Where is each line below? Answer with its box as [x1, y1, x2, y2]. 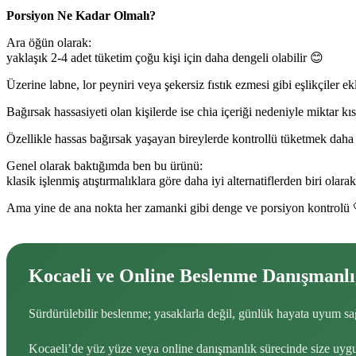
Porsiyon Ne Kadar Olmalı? [6, 9, 156, 23]
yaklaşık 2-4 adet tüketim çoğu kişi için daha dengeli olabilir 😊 [6, 51, 323, 65]
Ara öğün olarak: [6, 36, 91, 50]
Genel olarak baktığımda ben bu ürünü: [6, 159, 203, 173]
